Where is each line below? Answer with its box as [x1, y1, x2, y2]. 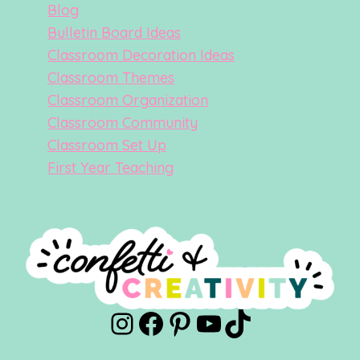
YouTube [194, 304, 312, 341]
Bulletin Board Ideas [47, 23, 181, 43]
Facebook [136, 304, 273, 341]
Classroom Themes [47, 68, 174, 88]
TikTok [223, 304, 313, 341]
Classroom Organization [47, 91, 208, 110]
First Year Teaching [47, 158, 174, 178]
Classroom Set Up [47, 136, 166, 155]
